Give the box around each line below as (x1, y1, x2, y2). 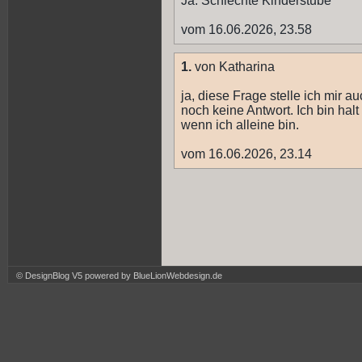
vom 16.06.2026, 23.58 (181, 23, 312, 37)
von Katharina (192, 60, 275, 74)
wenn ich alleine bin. (181, 118, 299, 133)
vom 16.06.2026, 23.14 (181, 147, 312, 162)
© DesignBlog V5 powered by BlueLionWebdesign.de (16, 271, 222, 280)
